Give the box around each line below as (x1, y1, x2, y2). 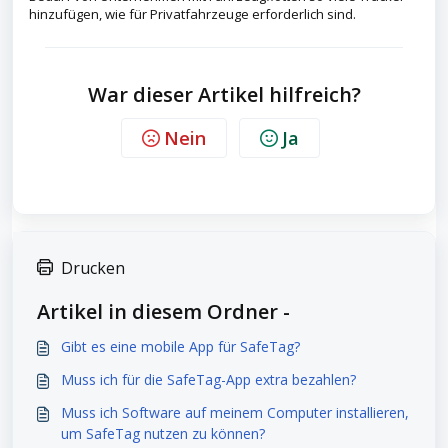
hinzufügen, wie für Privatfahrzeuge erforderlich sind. (29, 5, 356, 23)
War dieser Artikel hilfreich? (87, 81, 361, 108)
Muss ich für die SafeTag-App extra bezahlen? (61, 370, 356, 389)
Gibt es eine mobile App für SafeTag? (61, 337, 300, 356)
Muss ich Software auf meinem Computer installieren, (61, 403, 409, 422)
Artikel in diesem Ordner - (37, 298, 290, 325)
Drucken (61, 257, 125, 279)
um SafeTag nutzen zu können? (61, 424, 265, 443)
